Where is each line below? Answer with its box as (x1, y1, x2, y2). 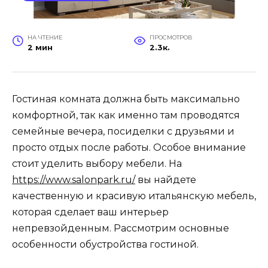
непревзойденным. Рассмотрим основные (12, 222, 229, 234)
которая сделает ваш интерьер (12, 206, 169, 218)
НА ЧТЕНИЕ (27, 33, 62, 41)
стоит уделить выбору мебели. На (12, 157, 182, 169)
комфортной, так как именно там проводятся (12, 109, 240, 121)
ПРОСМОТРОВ (149, 33, 193, 41)
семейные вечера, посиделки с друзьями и (12, 125, 234, 137)
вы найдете (135, 173, 196, 185)
